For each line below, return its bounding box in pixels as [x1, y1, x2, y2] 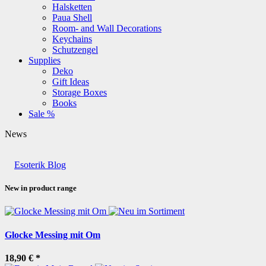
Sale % [28, 108, 55, 119]
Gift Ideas [52, 76, 89, 87]
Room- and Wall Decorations [52, 23, 161, 33]
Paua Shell [52, 12, 92, 23]
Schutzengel [52, 44, 98, 55]
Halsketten [52, 1, 92, 12]
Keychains [52, 33, 92, 44]
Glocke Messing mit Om [5, 229, 100, 240]
